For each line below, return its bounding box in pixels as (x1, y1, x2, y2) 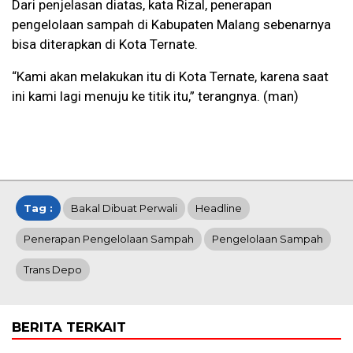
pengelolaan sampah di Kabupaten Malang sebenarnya (12, 17, 331, 33)
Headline (195, 202, 242, 215)
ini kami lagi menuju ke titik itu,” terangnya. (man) (12, 88, 299, 105)
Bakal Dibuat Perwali (71, 202, 177, 215)
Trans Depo (24, 263, 82, 277)
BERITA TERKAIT (12, 319, 126, 336)
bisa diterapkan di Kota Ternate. (12, 36, 198, 53)
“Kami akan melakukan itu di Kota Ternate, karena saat (12, 69, 329, 85)
